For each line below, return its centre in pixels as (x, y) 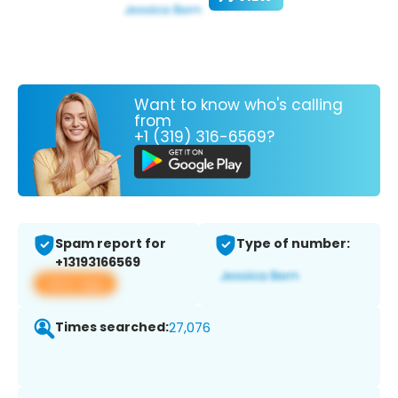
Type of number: (293, 244)
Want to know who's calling (239, 104)
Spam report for (111, 244)
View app (75, 283)
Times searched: (112, 327)
